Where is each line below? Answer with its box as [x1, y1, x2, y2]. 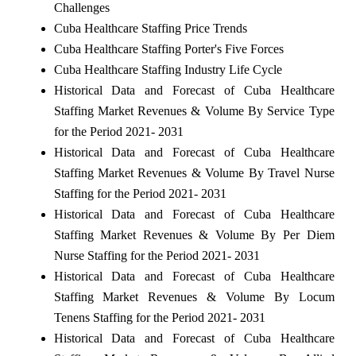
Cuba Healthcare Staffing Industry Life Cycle [53, 62, 282, 76]
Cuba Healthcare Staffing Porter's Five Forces [53, 41, 284, 56]
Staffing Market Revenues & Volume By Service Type [53, 103, 335, 118]
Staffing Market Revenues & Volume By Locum [53, 289, 335, 304]
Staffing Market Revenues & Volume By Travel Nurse [53, 165, 335, 180]
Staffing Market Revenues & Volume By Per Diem [53, 227, 335, 242]
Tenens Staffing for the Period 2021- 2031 [53, 310, 265, 324]
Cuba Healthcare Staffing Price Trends [53, 21, 247, 35]
